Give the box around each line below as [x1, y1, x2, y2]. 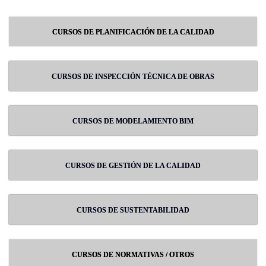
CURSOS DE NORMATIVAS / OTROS [72, 251, 194, 259]
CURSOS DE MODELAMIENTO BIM [72, 117, 194, 125]
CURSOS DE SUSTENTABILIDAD [77, 206, 189, 214]
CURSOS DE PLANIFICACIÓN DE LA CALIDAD [52, 28, 214, 36]
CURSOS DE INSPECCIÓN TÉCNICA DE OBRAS [52, 72, 214, 81]
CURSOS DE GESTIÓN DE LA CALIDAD [65, 161, 201, 170]
